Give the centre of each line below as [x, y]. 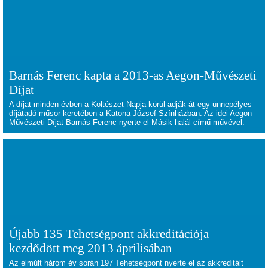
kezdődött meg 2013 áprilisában [91, 248]
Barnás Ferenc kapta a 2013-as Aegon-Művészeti [133, 75]
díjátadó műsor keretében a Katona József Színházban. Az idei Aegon [130, 113]
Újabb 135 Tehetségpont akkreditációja [109, 234]
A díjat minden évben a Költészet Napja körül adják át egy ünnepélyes [130, 104]
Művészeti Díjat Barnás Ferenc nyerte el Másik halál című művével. [127, 122]
